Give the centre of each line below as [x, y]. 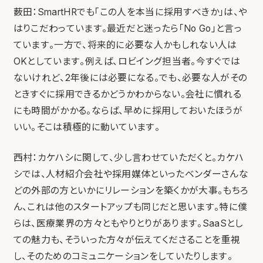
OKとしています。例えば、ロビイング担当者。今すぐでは [127, 62]
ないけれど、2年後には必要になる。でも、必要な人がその [130, 78]
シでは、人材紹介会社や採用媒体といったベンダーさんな [131, 174]
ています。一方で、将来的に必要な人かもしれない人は [125, 45]
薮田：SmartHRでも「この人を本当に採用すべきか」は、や [130, 12]
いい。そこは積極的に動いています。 [87, 127]
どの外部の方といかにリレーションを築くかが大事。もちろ [131, 191]
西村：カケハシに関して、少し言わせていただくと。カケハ [129, 158]
